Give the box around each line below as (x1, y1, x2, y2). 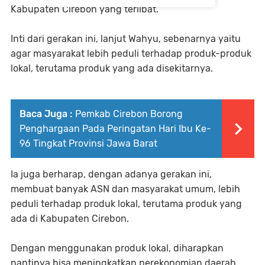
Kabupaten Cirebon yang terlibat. (11, 4, 159, 15)
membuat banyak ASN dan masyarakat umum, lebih (11, 183, 240, 195)
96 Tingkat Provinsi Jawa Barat (20, 138, 157, 150)
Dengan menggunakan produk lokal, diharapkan (11, 243, 224, 254)
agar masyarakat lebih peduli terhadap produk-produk (11, 48, 251, 60)
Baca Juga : (20, 108, 72, 120)
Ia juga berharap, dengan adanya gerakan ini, (11, 169, 212, 180)
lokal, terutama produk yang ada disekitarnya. (11, 63, 213, 75)
